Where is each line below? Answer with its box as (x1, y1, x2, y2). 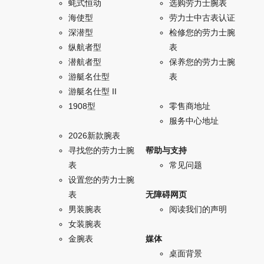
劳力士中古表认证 (169, 13, 235, 23)
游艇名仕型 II (68, 86, 117, 96)
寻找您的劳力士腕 (68, 145, 134, 155)
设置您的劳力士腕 (68, 174, 134, 184)
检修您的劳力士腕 (169, 28, 235, 38)
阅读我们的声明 (169, 204, 227, 214)
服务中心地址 (169, 116, 219, 126)
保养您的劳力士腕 (169, 57, 235, 67)
